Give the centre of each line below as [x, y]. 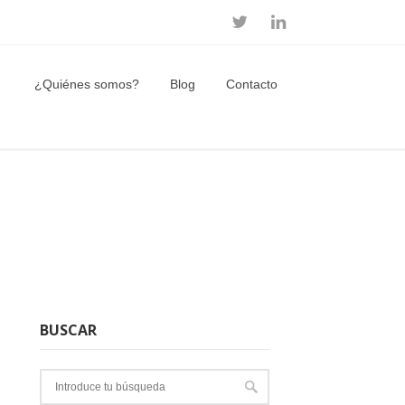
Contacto [252, 84]
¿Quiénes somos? [87, 84]
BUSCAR [68, 330]
